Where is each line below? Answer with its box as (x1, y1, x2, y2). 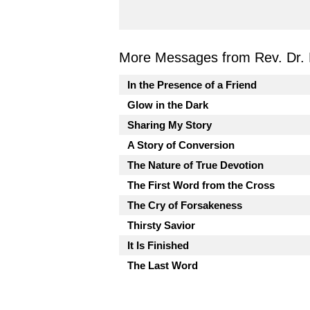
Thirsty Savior (127, 219, 195, 231)
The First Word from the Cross (127, 179, 275, 191)
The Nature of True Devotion (127, 159, 264, 171)
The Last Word (127, 259, 198, 271)
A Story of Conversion (127, 139, 235, 151)
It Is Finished (127, 239, 189, 251)
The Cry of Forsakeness (127, 199, 242, 211)
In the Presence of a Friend (127, 79, 257, 91)
